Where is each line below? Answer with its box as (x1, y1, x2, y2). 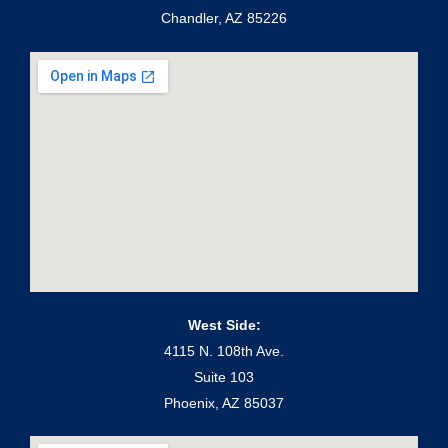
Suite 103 (194, 368, 254, 385)
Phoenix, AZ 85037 (164, 394, 284, 411)
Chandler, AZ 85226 (161, 10, 287, 27)
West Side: (187, 316, 261, 333)
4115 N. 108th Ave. (164, 342, 284, 359)
